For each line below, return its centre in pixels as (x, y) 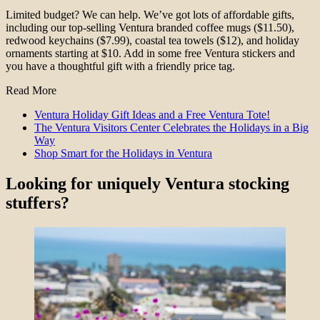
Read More (31, 90)
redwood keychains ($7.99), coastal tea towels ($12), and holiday (152, 40)
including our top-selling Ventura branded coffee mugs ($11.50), (150, 27)
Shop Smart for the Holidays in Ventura (123, 153)
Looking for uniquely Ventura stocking (147, 183)
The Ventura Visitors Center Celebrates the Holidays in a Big (171, 127)
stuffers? (37, 202)
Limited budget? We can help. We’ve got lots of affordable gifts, (150, 14)
